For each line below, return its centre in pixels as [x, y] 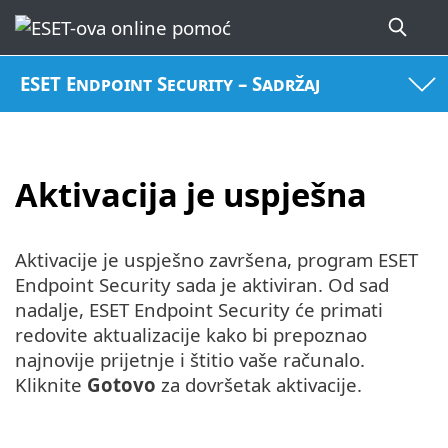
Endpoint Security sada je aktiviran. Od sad [202, 285]
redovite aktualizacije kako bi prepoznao [191, 335]
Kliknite [51, 385]
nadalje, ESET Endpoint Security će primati [199, 310]
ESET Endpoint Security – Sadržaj [170, 84]
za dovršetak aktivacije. [259, 385]
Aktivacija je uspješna [191, 194]
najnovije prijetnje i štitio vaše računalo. [190, 360]
